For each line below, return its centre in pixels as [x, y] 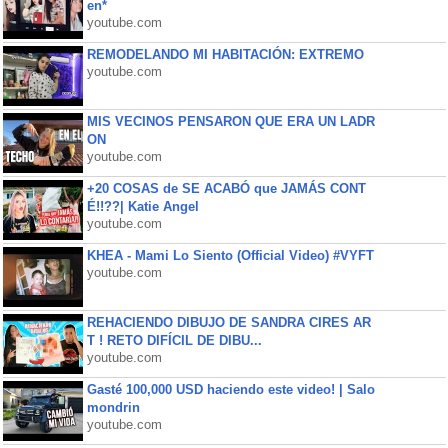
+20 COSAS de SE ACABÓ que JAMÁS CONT [226, 188]
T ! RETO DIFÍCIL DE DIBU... [174, 340]
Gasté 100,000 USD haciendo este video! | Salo [230, 389]
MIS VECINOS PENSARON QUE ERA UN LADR [230, 121]
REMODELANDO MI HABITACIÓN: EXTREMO [225, 54]
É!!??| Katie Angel [142, 206]
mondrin [113, 407]
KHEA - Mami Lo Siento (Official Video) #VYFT [230, 255]
